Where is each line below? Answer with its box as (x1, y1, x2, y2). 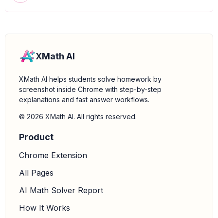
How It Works (19, 203, 70, 213)
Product (19, 132, 54, 142)
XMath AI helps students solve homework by (19, 75, 162, 83)
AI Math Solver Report (19, 185, 103, 195)
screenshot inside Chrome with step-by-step (19, 85, 162, 93)
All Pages (19, 168, 54, 178)
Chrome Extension (19, 150, 87, 160)
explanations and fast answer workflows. (19, 95, 149, 104)
